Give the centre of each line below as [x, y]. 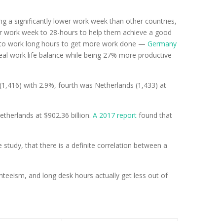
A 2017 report [115, 115]
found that [154, 115]
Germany [162, 44]
